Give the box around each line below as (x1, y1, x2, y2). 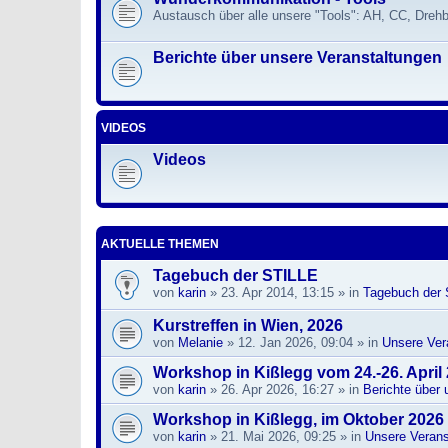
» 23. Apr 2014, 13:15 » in (206, 284, 363, 300)
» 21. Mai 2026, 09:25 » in (206, 428, 365, 444)
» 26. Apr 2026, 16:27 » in (206, 381, 363, 397)
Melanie (178, 334, 223, 350)
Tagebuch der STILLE (153, 266, 318, 284)
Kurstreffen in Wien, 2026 (153, 316, 343, 334)
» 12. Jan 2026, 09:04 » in (223, 334, 382, 350)
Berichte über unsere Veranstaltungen (153, 48, 442, 66)
